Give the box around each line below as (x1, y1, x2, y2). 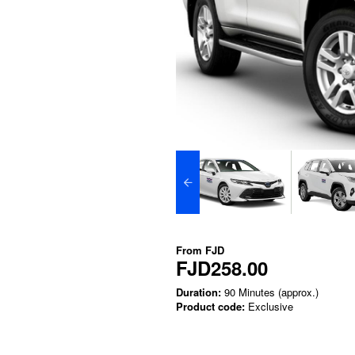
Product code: (176, 298, 245, 314)
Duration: (176, 284, 221, 300)
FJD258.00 (176, 254, 268, 281)
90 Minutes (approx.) (221, 284, 319, 300)
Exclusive (245, 298, 293, 314)
